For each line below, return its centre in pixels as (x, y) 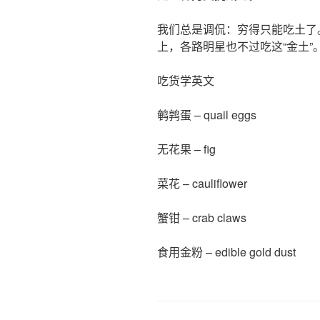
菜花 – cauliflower (202, 183)
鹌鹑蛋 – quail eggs (207, 114)
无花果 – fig (186, 149)
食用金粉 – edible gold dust (226, 251)
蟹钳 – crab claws (202, 217)
